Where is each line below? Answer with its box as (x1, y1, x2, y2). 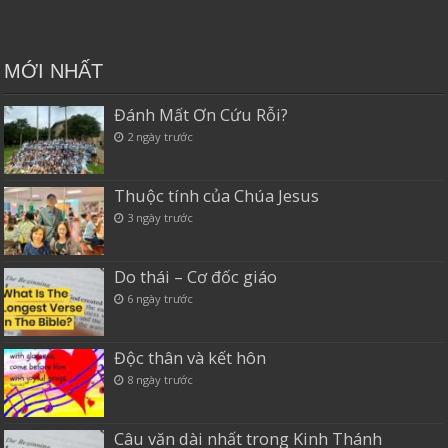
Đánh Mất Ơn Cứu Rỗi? (114, 103, 289, 126)
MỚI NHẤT (4, 59, 104, 82)
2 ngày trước (127, 128, 194, 144)
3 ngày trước (127, 209, 194, 225)
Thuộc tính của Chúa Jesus (114, 184, 320, 207)
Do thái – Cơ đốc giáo (114, 265, 278, 288)
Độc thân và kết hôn (114, 347, 267, 370)
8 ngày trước (127, 372, 194, 388)
